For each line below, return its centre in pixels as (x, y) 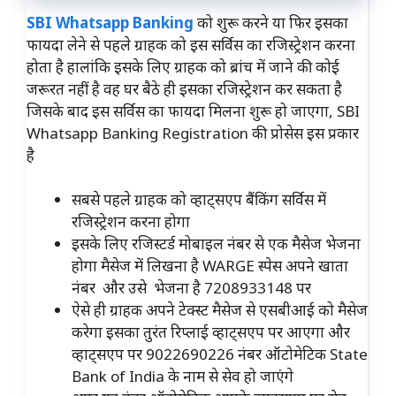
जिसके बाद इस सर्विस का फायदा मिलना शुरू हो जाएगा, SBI (193, 110)
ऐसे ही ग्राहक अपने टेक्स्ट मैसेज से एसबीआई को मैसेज (220, 310)
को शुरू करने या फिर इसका (271, 22)
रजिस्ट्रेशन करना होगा (131, 222)
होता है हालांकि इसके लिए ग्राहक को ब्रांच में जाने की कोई (183, 66)
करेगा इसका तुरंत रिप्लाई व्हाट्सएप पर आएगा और (211, 332)
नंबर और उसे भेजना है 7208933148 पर (191, 288)
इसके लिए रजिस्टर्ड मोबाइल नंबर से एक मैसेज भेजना (216, 244)
